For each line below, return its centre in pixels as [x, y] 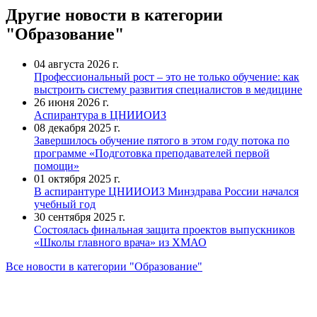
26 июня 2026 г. [71, 102]
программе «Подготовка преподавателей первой [152, 153]
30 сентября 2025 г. [80, 217]
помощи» [57, 166]
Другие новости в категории [114, 15]
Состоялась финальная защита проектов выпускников [165, 229]
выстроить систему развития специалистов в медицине [168, 89]
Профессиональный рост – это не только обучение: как [167, 76]
